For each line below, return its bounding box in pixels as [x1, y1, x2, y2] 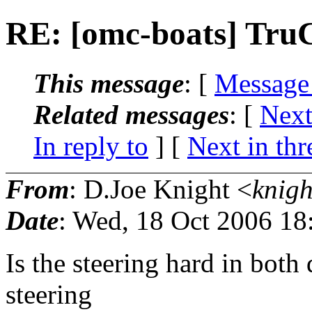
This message [33, 68, 184, 98]
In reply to [33, 130, 148, 161]
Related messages [33, 99, 229, 130]
